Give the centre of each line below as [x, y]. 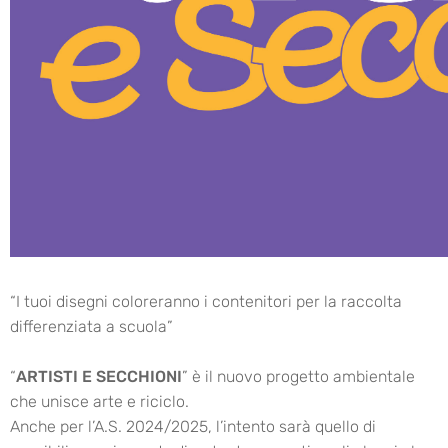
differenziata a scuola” [91, 326]
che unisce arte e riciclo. [99, 401]
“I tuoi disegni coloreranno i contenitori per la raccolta [206, 301]
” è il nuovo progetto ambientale [298, 376]
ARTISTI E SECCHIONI [99, 376]
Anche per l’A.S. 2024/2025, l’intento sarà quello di [193, 426]
